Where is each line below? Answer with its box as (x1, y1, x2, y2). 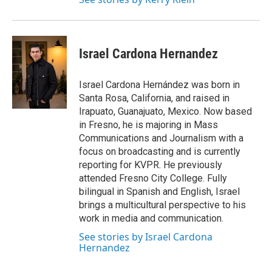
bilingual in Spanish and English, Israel (79, 186, 240, 197)
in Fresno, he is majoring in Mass (79, 119, 218, 131)
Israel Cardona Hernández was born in (79, 79, 240, 90)
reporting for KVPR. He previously (79, 159, 222, 171)
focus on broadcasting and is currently (79, 146, 240, 157)
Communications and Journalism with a (79, 132, 243, 144)
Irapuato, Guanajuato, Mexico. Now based (79, 106, 252, 117)
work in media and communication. (79, 212, 223, 224)
